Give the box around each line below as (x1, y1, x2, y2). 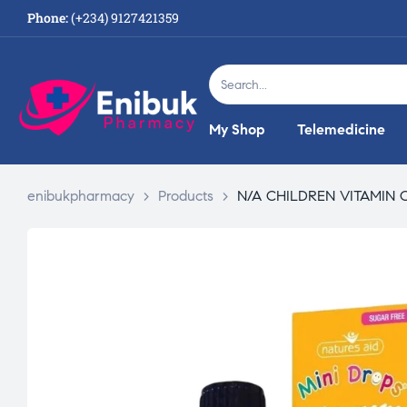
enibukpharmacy (27, 186, 134, 204)
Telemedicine (296, 121, 385, 139)
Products (158, 186, 213, 204)
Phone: (27, 9, 68, 26)
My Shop (208, 121, 265, 139)
